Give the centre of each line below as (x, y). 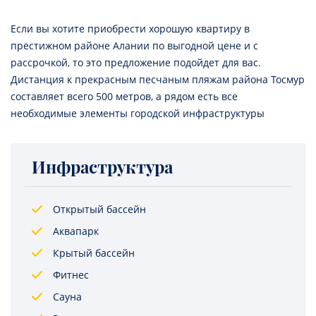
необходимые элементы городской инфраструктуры (138, 114)
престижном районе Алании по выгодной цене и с (134, 46)
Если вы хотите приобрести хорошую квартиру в (130, 29)
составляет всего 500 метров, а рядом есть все (124, 97)
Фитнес (71, 275)
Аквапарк (76, 231)
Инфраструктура (102, 167)
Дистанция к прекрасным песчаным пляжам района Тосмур (158, 80)
